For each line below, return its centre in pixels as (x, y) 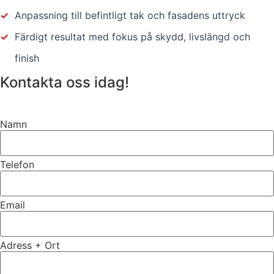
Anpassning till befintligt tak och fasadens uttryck (130, 16)
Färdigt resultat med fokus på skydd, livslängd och (132, 37)
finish (27, 58)
